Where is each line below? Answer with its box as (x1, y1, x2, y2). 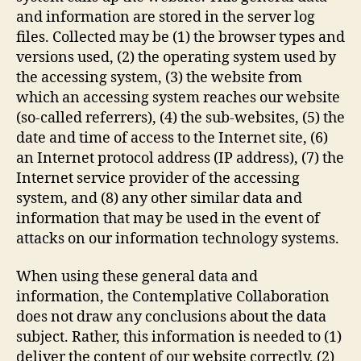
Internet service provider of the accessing (16, 168, 300, 188)
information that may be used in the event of (16, 209, 320, 228)
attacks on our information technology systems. (16, 229, 339, 248)
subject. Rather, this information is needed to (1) (16, 328, 342, 346)
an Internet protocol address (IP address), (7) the (16, 148, 344, 168)
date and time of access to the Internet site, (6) (16, 128, 328, 147)
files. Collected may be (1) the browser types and (16, 27, 345, 47)
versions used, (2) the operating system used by (16, 48, 336, 67)
